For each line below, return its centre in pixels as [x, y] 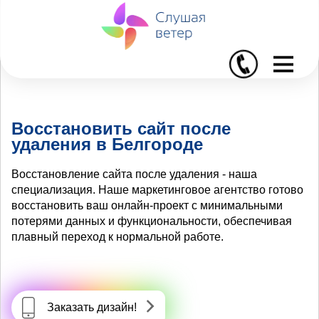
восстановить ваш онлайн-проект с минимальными [147, 205]
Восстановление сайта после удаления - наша [134, 174]
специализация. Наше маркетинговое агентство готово [157, 189]
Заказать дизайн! [92, 307]
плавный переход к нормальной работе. [117, 236]
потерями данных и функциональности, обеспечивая [152, 221]
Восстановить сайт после [121, 128]
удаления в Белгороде [107, 144]
